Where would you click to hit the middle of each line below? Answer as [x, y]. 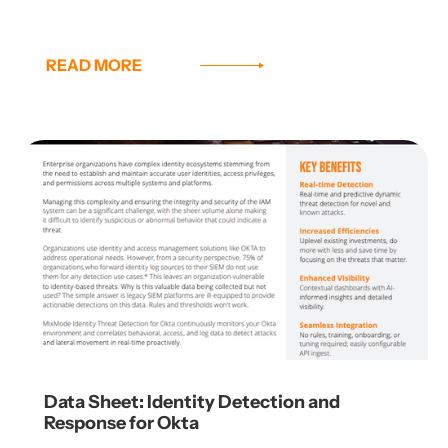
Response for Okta [121, 423]
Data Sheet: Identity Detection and [192, 402]
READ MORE [94, 65]
